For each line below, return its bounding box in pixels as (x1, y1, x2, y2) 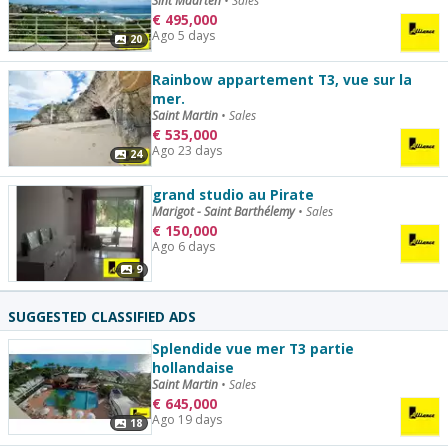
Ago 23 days (151, 142, 222, 160)
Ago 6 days (151, 238, 215, 256)
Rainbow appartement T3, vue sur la (151, 70, 412, 90)
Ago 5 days (151, 27, 215, 45)
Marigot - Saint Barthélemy (151, 203, 298, 221)
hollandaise (151, 357, 234, 377)
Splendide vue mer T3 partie (151, 338, 354, 358)
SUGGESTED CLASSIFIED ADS (8, 306, 196, 326)
